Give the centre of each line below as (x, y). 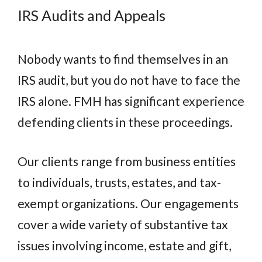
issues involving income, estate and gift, (124, 246)
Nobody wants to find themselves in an (123, 58)
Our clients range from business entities (127, 161)
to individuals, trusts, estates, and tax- (119, 182)
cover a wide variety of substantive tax (123, 225)
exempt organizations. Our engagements (128, 204)
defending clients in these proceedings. (125, 122)
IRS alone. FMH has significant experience (131, 101)
